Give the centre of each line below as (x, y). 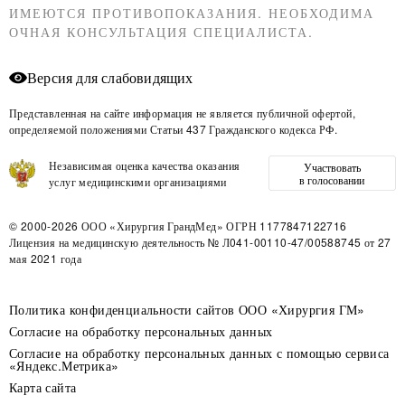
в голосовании (332, 180)
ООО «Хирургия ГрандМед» (151, 226)
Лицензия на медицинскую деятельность (107, 242)
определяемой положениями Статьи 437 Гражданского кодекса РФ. (173, 129)
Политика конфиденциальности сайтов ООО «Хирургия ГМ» (187, 310)
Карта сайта (43, 387)
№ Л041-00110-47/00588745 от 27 (298, 242)
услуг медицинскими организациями (138, 181)
